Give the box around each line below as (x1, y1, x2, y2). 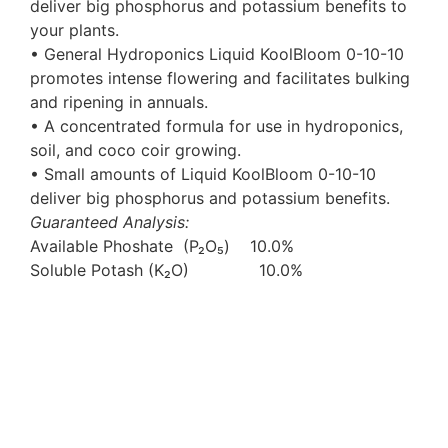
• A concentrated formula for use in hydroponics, (30, 116, 403, 137)
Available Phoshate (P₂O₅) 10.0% (30, 236, 294, 257)
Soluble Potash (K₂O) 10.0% (30, 260, 303, 281)
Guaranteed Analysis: (30, 212, 189, 233)
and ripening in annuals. (30, 92, 208, 113)
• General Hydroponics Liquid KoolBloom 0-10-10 (30, 44, 404, 65)
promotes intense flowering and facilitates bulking (30, 68, 410, 89)
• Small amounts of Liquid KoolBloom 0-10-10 (30, 164, 376, 185)
